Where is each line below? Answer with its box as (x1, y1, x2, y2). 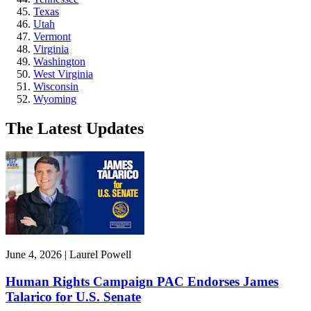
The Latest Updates (6, 119, 144, 137)
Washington (33, 55, 85, 67)
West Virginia (33, 67, 93, 80)
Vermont (33, 30, 71, 42)
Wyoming (33, 92, 76, 105)
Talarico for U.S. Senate (6, 289, 141, 305)
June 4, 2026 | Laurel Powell (6, 249, 131, 261)
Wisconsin (33, 80, 78, 92)
